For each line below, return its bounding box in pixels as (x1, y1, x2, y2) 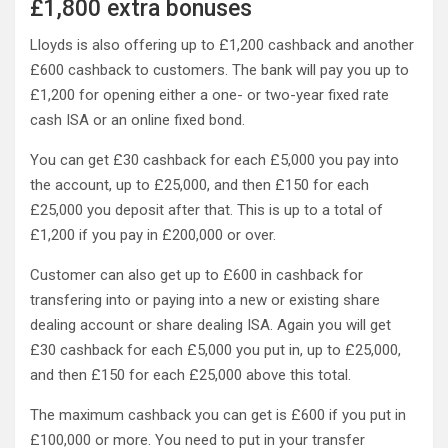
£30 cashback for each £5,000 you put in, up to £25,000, (30, 341, 401, 359)
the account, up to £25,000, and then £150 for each (30, 176, 369, 194)
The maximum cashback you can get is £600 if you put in (30, 406, 406, 424)
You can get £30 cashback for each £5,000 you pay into (30, 151, 399, 169)
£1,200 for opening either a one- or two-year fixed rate (30, 86, 389, 104)
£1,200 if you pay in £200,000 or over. (30, 226, 276, 244)
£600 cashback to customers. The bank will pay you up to (30, 61, 409, 79)
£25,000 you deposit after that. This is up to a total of (30, 201, 383, 219)
